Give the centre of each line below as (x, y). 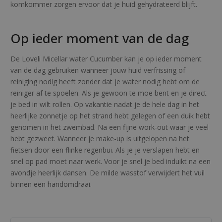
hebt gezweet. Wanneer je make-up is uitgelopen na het (100, 139)
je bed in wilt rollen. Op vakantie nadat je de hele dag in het (105, 105)
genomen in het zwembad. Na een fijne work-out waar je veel (110, 127)
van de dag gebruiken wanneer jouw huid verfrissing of (98, 70)
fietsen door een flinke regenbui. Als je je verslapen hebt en (105, 150)
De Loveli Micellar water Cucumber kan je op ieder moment (106, 59)
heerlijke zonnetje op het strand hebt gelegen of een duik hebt (110, 116)
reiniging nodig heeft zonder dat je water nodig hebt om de (105, 82)
